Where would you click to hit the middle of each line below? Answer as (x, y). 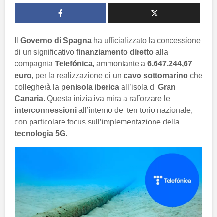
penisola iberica (90, 87)
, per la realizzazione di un (77, 75)
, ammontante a (120, 63)
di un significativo (45, 52)
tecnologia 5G (40, 133)
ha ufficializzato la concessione (146, 40)
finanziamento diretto (115, 52)
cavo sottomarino (156, 75)
